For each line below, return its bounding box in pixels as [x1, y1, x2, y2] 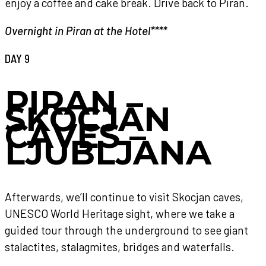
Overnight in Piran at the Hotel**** [5, 23, 167, 37]
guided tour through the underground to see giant [5, 223, 248, 237]
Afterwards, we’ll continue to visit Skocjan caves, [5, 189, 243, 204]
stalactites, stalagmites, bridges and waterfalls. [5, 239, 235, 254]
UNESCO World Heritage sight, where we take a [5, 206, 235, 220]
